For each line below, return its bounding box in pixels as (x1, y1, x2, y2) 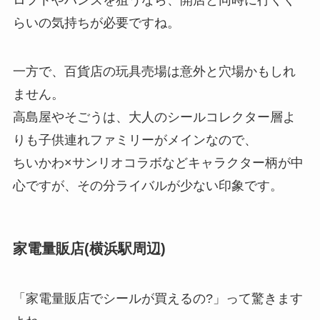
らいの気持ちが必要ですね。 (12, 16, 180, 31)
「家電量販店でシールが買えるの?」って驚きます (12, 291, 303, 306)
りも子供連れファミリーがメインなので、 (12, 133, 257, 148)
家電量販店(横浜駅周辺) (12, 241, 166, 257)
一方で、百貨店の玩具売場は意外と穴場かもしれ (12, 64, 296, 79)
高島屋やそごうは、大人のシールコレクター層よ (12, 110, 296, 125)
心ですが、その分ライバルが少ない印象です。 (12, 179, 283, 194)
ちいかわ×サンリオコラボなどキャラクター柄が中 (12, 156, 304, 171)
